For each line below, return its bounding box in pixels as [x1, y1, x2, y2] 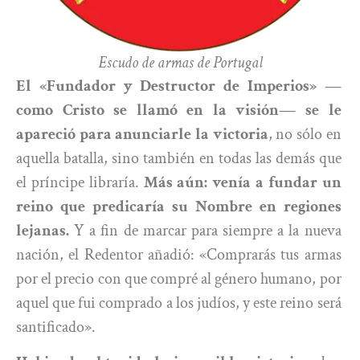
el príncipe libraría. [16, 171, 144, 193]
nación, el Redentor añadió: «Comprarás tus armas [16, 243, 342, 265]
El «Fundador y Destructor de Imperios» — [16, 75, 342, 96]
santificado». [16, 316, 96, 337]
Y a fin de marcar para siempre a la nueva [69, 219, 342, 241]
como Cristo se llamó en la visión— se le [16, 99, 342, 121]
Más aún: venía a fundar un [143, 171, 342, 193]
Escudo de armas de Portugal [97, 51, 263, 73]
